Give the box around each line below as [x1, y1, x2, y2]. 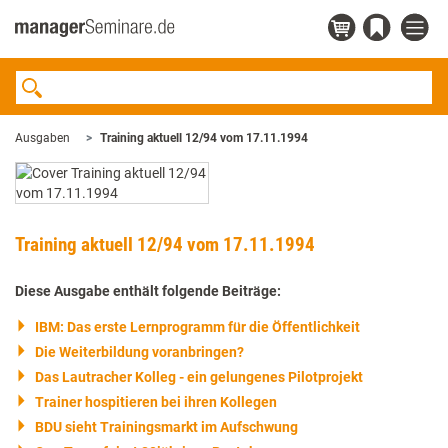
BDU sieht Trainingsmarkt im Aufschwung [35, 419, 298, 435]
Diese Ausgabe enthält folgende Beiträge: [15, 283, 281, 299]
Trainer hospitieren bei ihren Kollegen [35, 394, 277, 410]
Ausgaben [15, 131, 70, 145]
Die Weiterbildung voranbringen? [35, 344, 244, 360]
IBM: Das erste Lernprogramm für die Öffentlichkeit [35, 319, 360, 335]
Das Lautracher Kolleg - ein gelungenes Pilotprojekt [35, 369, 363, 385]
